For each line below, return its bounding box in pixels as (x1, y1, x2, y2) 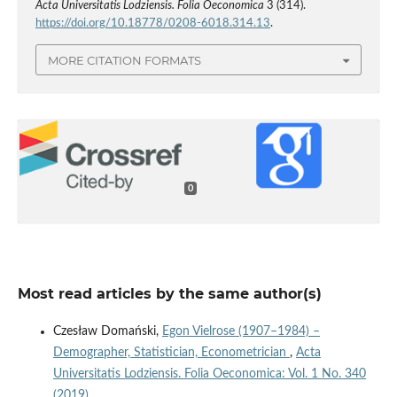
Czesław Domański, (52, 324, 162, 338)
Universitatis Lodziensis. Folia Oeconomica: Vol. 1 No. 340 (52, 367, 366, 380)
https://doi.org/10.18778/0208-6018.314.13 (35, 18, 270, 30)
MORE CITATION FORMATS (48, 52, 201, 67)
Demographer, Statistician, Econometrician (52, 346, 290, 359)
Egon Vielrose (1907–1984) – (161, 324, 320, 338)
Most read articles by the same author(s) (17, 284, 322, 302)
